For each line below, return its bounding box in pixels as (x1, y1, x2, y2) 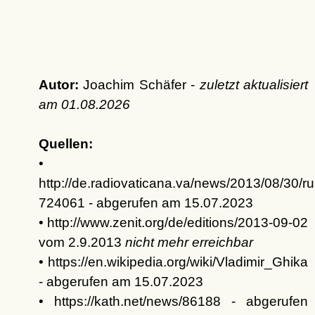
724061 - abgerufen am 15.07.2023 (38, 195, 253, 211)
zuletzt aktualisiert (199, 77, 308, 93)
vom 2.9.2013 (38, 235, 125, 250)
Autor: (38, 77, 79, 93)
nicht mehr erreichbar (124, 235, 253, 250)
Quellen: (38, 136, 93, 152)
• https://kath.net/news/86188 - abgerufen (38, 294, 308, 309)
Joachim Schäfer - (78, 77, 200, 93)
